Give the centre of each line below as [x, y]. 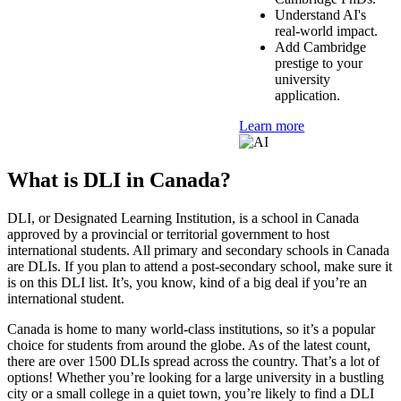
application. [308, 95]
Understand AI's [321, 14]
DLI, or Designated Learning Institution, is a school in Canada [183, 218]
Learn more [272, 125]
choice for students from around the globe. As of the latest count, [189, 345]
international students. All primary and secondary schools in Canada [198, 250]
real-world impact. [327, 30]
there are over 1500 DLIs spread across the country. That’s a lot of [193, 361]
